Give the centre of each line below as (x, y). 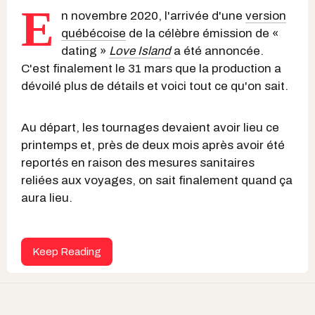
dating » (85, 51)
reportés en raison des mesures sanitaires (138, 162)
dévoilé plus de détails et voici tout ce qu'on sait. (156, 86)
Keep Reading (67, 251)
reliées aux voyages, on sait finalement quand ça (157, 180)
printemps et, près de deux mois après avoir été (153, 145)
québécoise (94, 33)
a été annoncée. (217, 51)
